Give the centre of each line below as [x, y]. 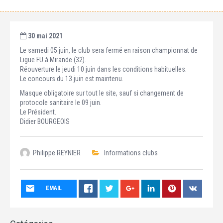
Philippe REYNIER [57, 153]
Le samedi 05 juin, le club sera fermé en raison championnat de [109, 50]
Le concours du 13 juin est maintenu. [72, 79]
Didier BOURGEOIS [45, 121]
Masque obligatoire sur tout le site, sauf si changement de [102, 93]
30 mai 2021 [45, 36]
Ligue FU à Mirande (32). [53, 60]
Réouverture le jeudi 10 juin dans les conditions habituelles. [103, 69]
